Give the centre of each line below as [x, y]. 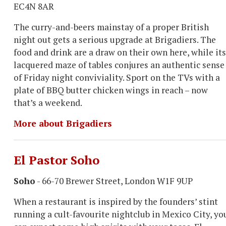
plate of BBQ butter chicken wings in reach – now [111, 90]
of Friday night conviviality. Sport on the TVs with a [117, 77]
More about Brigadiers [63, 123]
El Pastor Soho [56, 160]
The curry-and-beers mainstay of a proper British [111, 27]
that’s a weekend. [48, 103]
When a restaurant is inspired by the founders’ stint [116, 202]
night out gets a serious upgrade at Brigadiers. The [115, 40]
